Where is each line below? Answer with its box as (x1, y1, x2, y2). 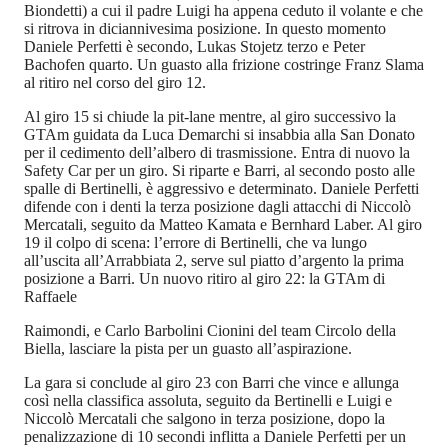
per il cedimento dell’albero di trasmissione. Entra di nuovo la (24, 144, 410, 162)
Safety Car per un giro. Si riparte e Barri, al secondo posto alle (24, 162, 415, 180)
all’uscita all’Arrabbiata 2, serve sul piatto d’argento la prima (24, 252, 404, 270)
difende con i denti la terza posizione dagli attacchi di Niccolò (24, 198, 411, 216)
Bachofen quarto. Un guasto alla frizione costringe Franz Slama (24, 56, 424, 74)
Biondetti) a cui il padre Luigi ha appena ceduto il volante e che (24, 2, 423, 20)
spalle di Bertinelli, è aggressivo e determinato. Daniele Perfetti (24, 180, 419, 198)
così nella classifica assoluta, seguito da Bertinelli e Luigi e (24, 392, 392, 410)
